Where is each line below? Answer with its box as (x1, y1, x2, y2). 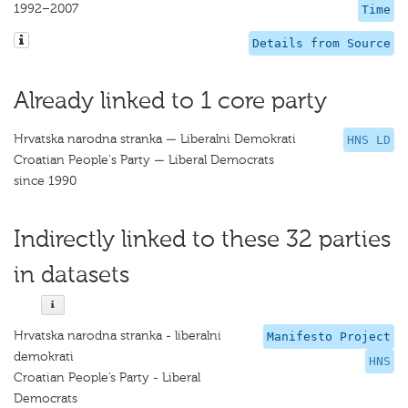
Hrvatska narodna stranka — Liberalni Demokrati (14, 131, 296, 147)
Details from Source (252, 36, 391, 50)
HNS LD (347, 133, 391, 147)
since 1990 (14, 173, 76, 189)
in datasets (14, 260, 129, 289)
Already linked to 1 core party (14, 87, 327, 115)
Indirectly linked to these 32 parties (14, 225, 391, 253)
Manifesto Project (267, 330, 391, 343)
